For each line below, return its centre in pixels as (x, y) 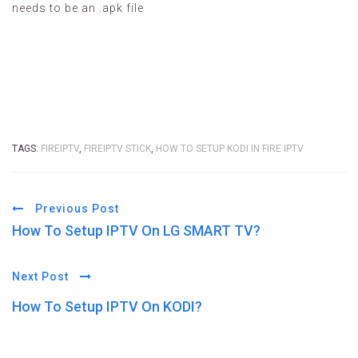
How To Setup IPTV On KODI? (107, 306)
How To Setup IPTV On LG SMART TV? (136, 231)
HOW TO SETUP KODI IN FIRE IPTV (230, 149)
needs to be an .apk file (78, 8)
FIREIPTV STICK (117, 149)
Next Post (42, 276)
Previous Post (76, 209)
